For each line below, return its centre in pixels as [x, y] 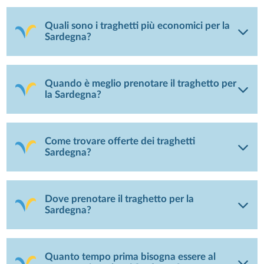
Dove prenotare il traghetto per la [120, 199]
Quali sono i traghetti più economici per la [138, 26]
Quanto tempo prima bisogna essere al [131, 257]
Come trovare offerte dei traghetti [120, 141]
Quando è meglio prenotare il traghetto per [141, 83]
